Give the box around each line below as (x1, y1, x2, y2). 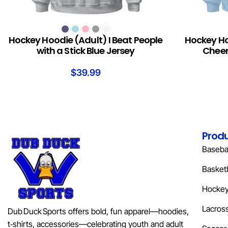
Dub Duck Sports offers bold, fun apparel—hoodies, (8, 206, 189, 217)
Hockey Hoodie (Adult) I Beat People (8, 34, 163, 47)
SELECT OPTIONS (5, 22, 59, 31)
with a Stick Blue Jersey (36, 44, 135, 58)
